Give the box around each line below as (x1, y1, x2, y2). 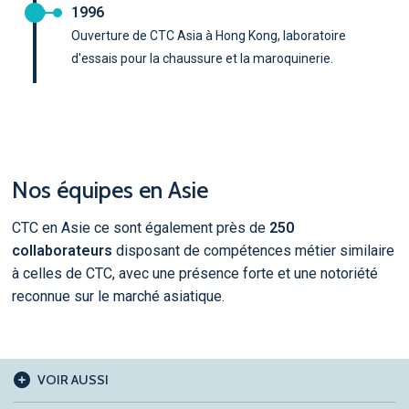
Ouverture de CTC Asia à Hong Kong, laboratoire (71, 27, 347, 43)
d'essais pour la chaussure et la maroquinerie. (71, 50, 334, 66)
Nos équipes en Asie (11, 175, 208, 204)
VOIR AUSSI (37, 372, 109, 389)
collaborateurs (11, 242, 116, 260)
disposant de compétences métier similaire (115, 242, 394, 260)
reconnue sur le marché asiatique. (11, 288, 225, 306)
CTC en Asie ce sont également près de (11, 219, 269, 237)
